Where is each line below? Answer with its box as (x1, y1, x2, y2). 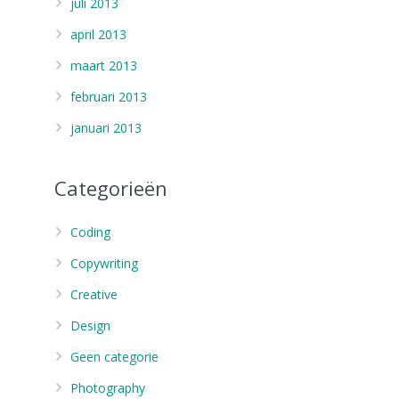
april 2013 (70, 26, 126, 43)
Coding (70, 224, 110, 240)
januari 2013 (70, 119, 142, 136)
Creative (70, 286, 118, 303)
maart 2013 (70, 57, 137, 74)
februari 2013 (70, 88, 147, 105)
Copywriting (70, 255, 138, 272)
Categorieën (54, 175, 167, 201)
